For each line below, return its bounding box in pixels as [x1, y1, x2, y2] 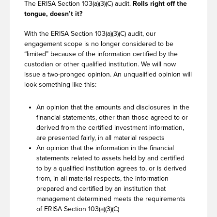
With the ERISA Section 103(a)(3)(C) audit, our [24, 29, 156, 38]
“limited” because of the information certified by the [24, 49, 178, 58]
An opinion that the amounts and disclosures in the [36, 103, 189, 111]
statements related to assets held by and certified [36, 154, 185, 162]
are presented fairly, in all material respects [36, 133, 165, 142]
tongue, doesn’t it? [24, 9, 82, 18]
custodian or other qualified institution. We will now [24, 60, 176, 68]
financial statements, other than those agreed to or [36, 113, 188, 122]
